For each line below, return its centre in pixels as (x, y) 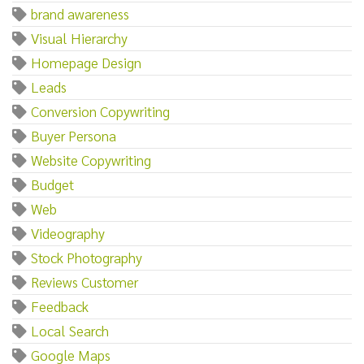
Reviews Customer (84, 281)
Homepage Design (86, 62)
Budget (52, 184)
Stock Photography (87, 257)
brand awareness (80, 13)
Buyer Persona (74, 135)
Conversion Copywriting (100, 110)
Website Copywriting (91, 159)
